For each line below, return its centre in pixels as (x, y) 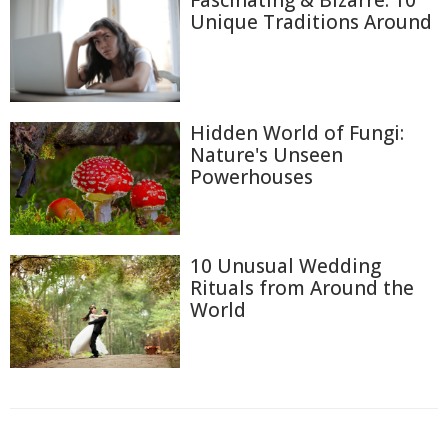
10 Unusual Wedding (285, 266)
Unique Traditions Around (311, 21)
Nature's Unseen (266, 154)
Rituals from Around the (302, 288)
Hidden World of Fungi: (297, 132)
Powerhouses (251, 176)
